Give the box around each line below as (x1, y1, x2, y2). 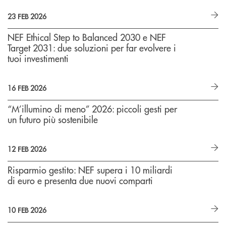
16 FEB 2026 (8, 83, 46, 93)
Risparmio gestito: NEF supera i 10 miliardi (8, 163, 173, 176)
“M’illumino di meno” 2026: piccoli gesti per (8, 102, 177, 115)
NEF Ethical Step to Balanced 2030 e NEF (8, 31, 166, 43)
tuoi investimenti (8, 52, 69, 65)
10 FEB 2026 (8, 205, 46, 215)
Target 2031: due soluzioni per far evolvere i (8, 41, 176, 54)
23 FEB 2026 (8, 11, 46, 21)
